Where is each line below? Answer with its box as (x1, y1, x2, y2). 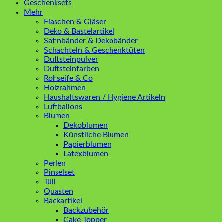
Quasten (44, 187, 73, 195)
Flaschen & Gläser (44, 17, 106, 26)
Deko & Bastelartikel (44, 27, 114, 35)
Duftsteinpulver (44, 55, 98, 63)
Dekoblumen (63, 121, 108, 129)
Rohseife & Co (44, 74, 93, 82)
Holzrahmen (44, 83, 86, 92)
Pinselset (44, 168, 75, 176)
